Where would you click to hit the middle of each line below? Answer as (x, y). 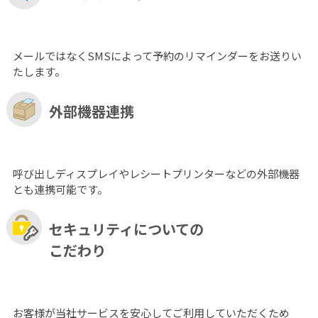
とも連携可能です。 (60, 189)
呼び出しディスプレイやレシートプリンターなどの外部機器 (156, 173)
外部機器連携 (91, 111)
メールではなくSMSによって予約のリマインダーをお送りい (157, 55)
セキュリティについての (126, 229)
